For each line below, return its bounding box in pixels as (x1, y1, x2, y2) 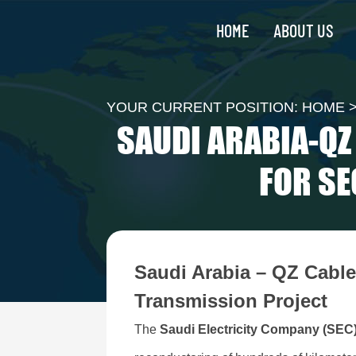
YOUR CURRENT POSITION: (106, 99, 303, 115)
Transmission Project (134, 290, 328, 311)
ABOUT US (273, 20, 334, 41)
